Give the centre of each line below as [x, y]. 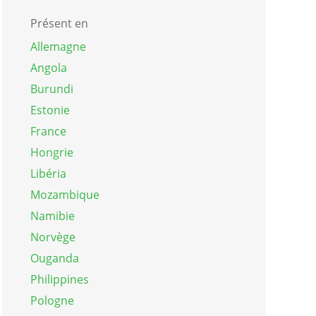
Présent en [59, 23]
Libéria [48, 173]
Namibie [52, 215]
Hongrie [51, 152]
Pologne [52, 300]
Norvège [53, 237]
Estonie [50, 110]
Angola [48, 67]
